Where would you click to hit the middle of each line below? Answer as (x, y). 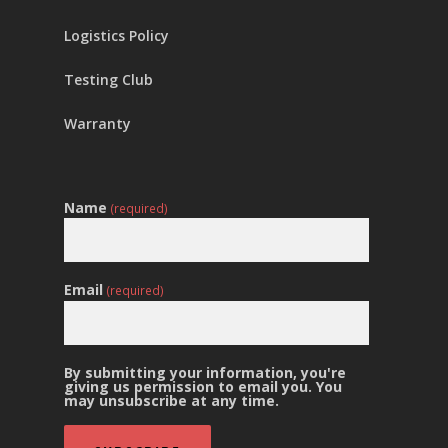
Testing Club (108, 79)
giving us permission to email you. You (203, 386)
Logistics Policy (116, 35)
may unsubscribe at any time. (171, 400)
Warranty (97, 123)
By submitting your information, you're (205, 372)
